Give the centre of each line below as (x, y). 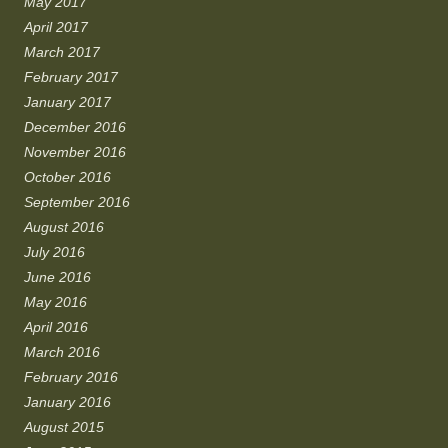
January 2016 (67, 401)
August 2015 (64, 426)
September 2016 (77, 201)
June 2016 (57, 276)
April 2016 (56, 326)
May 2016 (55, 301)
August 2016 (64, 226)
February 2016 (71, 376)
